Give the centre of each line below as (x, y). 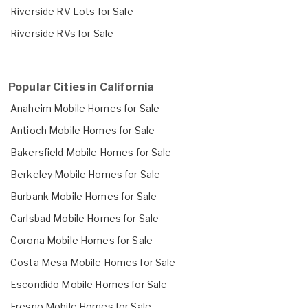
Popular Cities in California (81, 87)
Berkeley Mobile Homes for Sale (86, 174)
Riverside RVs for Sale (62, 33)
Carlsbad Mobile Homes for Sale (85, 218)
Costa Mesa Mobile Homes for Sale (93, 262)
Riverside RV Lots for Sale (72, 11)
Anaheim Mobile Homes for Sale (85, 108)
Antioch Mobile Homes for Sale (83, 130)
